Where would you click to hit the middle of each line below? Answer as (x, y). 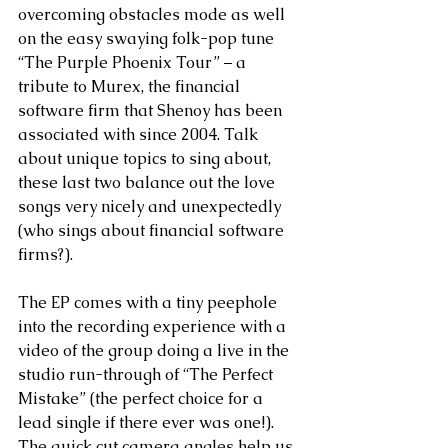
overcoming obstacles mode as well (153, 15)
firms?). (45, 255)
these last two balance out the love (148, 183)
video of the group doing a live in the (155, 351)
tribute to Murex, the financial (131, 87)
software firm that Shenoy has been (152, 111)
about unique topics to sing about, (146, 159)
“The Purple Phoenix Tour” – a (134, 63)
